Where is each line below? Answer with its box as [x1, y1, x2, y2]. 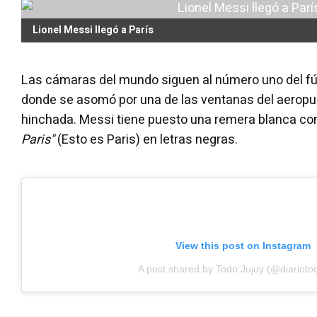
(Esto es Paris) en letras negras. [54, 130, 238, 149]
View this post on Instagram [175, 240, 311, 251]
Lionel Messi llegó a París [33, 23, 154, 38]
